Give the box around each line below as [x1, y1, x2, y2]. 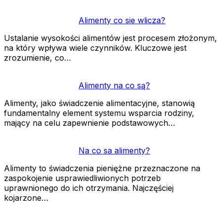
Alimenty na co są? [78, 80, 150, 90]
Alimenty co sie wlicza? [78, 15, 166, 25]
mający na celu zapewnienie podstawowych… [4, 117, 175, 128]
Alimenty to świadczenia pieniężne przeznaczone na [4, 163, 200, 173]
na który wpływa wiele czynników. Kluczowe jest [4, 42, 186, 53]
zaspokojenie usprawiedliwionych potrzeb [4, 173, 161, 183]
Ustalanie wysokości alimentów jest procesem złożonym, [4, 33, 217, 43]
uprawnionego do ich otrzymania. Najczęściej [4, 183, 174, 193]
